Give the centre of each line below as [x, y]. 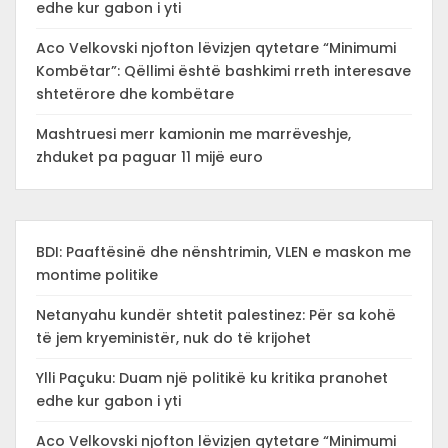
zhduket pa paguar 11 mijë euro [149, 157]
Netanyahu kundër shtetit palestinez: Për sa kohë [216, 315]
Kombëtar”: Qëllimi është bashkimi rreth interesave [223, 71]
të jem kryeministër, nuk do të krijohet [173, 338]
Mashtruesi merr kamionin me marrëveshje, [193, 134]
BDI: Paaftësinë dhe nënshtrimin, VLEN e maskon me [223, 252]
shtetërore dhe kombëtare [135, 94]
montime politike [97, 275]
